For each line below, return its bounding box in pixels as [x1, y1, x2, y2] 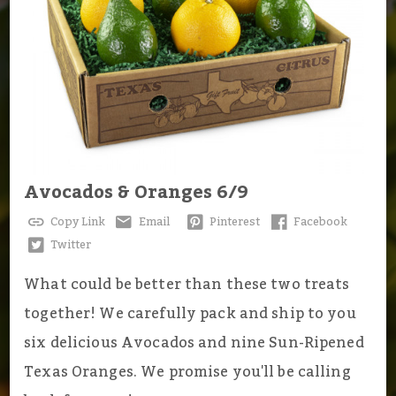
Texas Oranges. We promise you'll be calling [24, 358, 351, 387]
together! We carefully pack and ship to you [24, 300, 356, 329]
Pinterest [207, 210, 261, 234]
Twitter [47, 233, 91, 257]
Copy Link [47, 210, 105, 234]
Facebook [291, 210, 348, 234]
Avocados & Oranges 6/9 [24, 175, 249, 211]
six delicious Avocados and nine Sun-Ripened [24, 329, 364, 358]
